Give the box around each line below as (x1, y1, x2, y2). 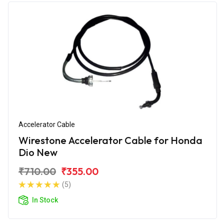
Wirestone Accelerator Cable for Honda (18, 133, 202, 146)
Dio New (18, 145, 57, 158)
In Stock (32, 195, 58, 204)
